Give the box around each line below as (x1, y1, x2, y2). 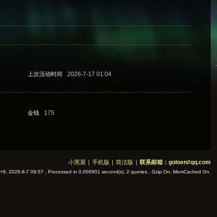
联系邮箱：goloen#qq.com (139, 159, 211, 166)
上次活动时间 (28, 71, 63, 77)
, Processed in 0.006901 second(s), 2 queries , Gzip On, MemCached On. (43, 169, 211, 174)
